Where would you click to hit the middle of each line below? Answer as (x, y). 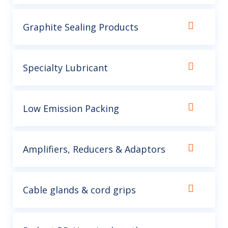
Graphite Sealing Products (81, 27)
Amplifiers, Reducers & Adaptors (94, 149)
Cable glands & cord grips (79, 190)
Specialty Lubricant (65, 68)
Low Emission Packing (71, 108)
